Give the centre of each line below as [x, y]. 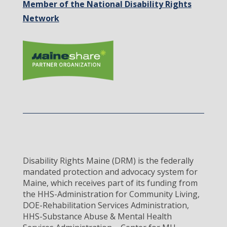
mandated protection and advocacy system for [110, 172]
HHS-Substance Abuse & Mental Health [97, 216]
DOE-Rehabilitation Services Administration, [106, 205]
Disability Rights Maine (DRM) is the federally [108, 160]
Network [41, 18]
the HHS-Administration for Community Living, [111, 194]
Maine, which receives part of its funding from [110, 183]
